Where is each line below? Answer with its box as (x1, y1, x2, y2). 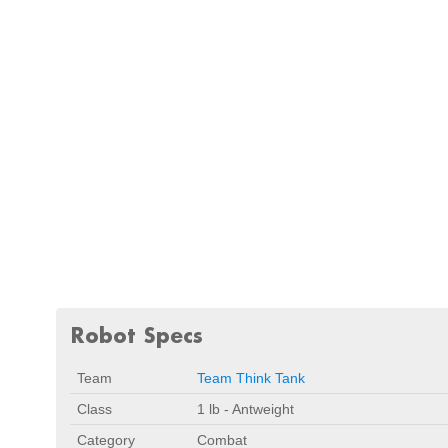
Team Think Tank (197, 370, 305, 386)
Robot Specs (70, 322, 203, 348)
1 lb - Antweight (197, 401, 294, 417)
